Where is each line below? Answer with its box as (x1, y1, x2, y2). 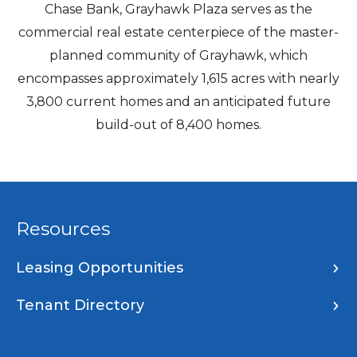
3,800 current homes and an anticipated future (26, 93, 331, 109)
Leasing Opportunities (16, 259, 183, 277)
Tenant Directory (16, 296, 144, 315)
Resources (16, 218, 110, 241)
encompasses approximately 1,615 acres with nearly (18, 70, 339, 86)
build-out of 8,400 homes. (96, 116, 261, 132)
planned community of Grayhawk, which (49, 47, 308, 63)
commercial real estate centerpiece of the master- (18, 24, 339, 40)
